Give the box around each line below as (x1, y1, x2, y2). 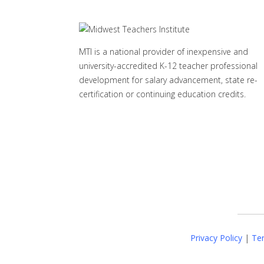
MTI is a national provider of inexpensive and (79, 45, 249, 57)
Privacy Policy (190, 232, 242, 244)
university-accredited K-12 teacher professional (79, 60, 258, 71)
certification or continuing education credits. (79, 88, 246, 100)
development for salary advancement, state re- (79, 74, 258, 85)
